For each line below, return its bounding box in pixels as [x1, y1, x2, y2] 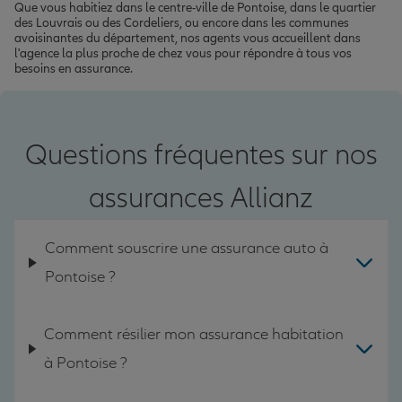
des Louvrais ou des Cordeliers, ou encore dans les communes [14, 14, 349, 31]
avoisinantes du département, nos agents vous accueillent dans [14, 30, 361, 46]
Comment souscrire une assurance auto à [44, 238, 328, 258]
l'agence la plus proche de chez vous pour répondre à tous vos [14, 45, 352, 61]
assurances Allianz [89, 180, 313, 215]
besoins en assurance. [14, 60, 133, 76]
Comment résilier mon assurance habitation [43, 324, 344, 344]
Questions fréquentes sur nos [24, 137, 378, 172]
